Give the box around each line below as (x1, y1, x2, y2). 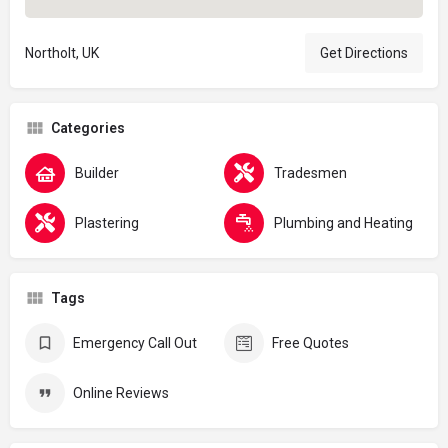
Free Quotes (272, 334, 349, 351)
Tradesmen (274, 164, 347, 181)
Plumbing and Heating (274, 214, 413, 231)
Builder (75, 164, 119, 181)
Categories (51, 119, 125, 136)
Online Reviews (73, 384, 169, 401)
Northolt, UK (25, 44, 99, 61)
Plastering (75, 214, 139, 231)
